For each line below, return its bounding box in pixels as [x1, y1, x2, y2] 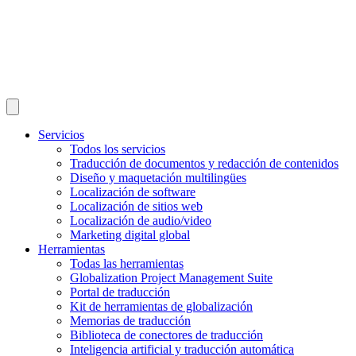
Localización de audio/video [70, 213, 211, 227]
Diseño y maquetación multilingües [70, 170, 246, 184]
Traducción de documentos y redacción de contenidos [70, 156, 339, 170]
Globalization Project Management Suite [70, 270, 273, 284]
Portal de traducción [70, 284, 170, 299]
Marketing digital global [70, 227, 190, 242]
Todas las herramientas [70, 256, 184, 270]
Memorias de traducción [70, 313, 191, 327]
